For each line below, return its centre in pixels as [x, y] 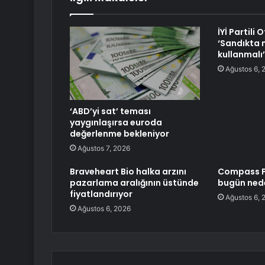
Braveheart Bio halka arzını [128, 172]
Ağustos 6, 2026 [104, 209]
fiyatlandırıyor [101, 194]
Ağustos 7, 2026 [104, 148]
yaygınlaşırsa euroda [116, 123]
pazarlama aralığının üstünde [134, 183]
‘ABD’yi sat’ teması [110, 112]
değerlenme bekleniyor [119, 134]
